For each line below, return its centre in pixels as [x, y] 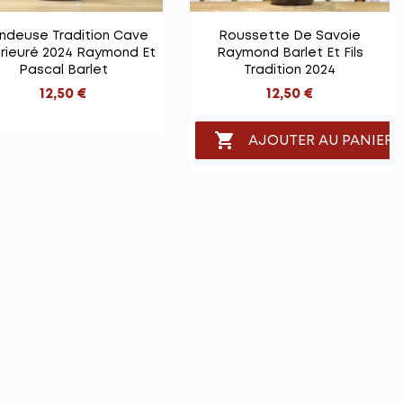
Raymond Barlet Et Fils [290, 54]
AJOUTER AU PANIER [321, 140]
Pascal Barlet [63, 71]
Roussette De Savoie [290, 36]
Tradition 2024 [290, 71]
